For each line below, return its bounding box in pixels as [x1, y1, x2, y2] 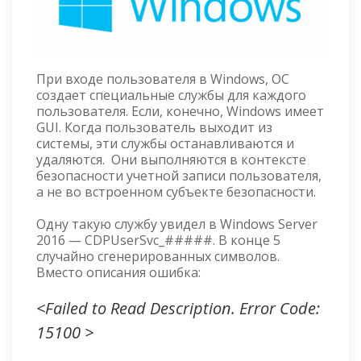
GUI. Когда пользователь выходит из [36, 118, 272, 136]
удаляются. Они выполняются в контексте [36, 150, 306, 168]
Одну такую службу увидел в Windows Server [36, 214, 317, 233]
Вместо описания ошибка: [36, 263, 201, 281]
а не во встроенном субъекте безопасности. [36, 182, 319, 201]
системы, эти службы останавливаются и [36, 134, 294, 152]
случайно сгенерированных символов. [36, 247, 280, 265]
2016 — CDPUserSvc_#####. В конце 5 [36, 230, 280, 249]
